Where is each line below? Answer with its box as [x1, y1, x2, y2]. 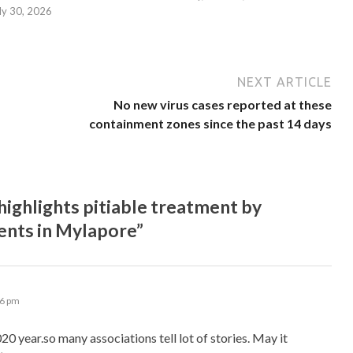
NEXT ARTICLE [237, 74, 333, 89]
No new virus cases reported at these [113, 96, 333, 112]
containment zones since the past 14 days [89, 115, 333, 131]
